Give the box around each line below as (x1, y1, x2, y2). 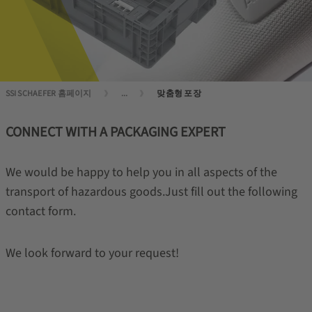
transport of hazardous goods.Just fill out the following (5, 183, 297, 201)
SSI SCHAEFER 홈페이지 (5, 88, 92, 100)
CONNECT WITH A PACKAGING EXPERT (5, 123, 226, 142)
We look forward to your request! (5, 244, 179, 262)
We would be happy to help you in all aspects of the (5, 164, 277, 181)
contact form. (5, 203, 76, 220)
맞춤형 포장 (157, 88, 201, 100)
